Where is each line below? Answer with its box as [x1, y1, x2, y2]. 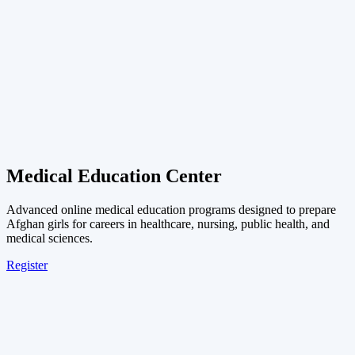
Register [6, 258, 48, 272]
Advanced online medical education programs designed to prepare [6, 202, 336, 216]
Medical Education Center [6, 165, 222, 186]
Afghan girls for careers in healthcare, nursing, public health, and [6, 216, 330, 231]
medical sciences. [6, 231, 93, 245]
